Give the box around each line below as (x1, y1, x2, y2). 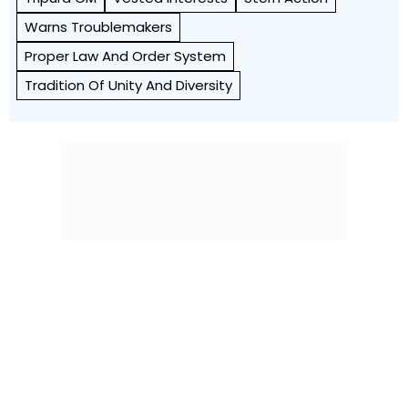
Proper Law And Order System (25, 46, 226, 66)
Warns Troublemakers (25, 17, 172, 36)
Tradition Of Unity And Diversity (25, 76, 232, 95)
